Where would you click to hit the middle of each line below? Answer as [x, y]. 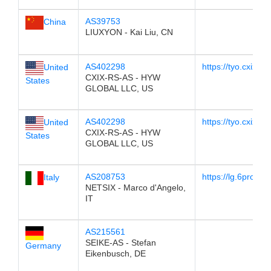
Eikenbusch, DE [115, 253]
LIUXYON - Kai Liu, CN [129, 32]
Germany [43, 245]
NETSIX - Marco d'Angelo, [135, 188]
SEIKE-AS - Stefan [120, 243]
